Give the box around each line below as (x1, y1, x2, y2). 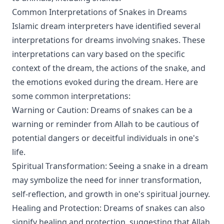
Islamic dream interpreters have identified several (12, 20, 200, 31)
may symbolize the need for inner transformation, (12, 174, 201, 185)
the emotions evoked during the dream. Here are (12, 76, 198, 87)
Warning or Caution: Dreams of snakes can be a (12, 104, 192, 115)
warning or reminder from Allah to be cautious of (12, 118, 199, 129)
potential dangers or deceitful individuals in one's (12, 132, 199, 143)
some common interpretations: (12, 90, 130, 101)
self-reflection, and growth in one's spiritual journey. (12, 188, 210, 199)
